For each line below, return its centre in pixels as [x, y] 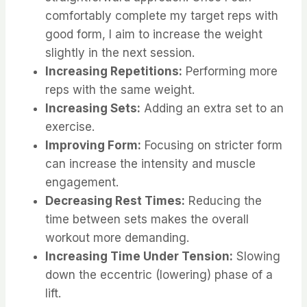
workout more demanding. [117, 238]
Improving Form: [93, 146]
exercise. [70, 127]
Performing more [230, 72]
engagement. [82, 183]
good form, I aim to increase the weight [154, 35]
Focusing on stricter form [212, 146]
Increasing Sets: [93, 109]
